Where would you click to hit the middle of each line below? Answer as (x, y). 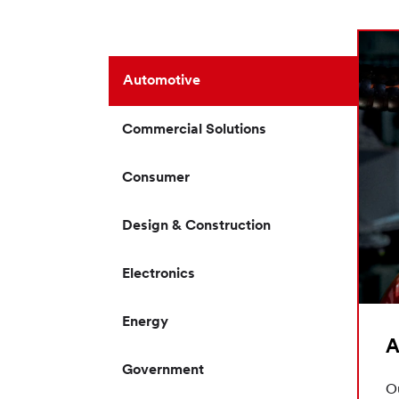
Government (163, 370)
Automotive (162, 81)
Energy (145, 322)
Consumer (156, 178)
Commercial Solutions (194, 130)
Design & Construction (196, 226)
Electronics (159, 274)
